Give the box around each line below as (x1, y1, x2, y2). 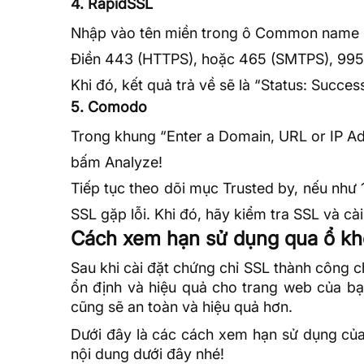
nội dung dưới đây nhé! (71, 344, 224, 362)
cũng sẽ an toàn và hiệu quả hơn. (71, 297, 292, 315)
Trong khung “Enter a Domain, (71, 127, 279, 145)
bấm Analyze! (71, 153, 162, 171)
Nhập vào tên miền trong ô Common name (71, 24, 359, 41)
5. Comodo (71, 97, 147, 115)
